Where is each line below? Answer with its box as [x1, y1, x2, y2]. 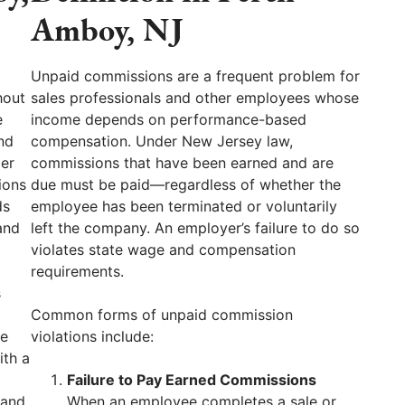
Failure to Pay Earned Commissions [67, 370, 316, 389]
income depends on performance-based [31, 109, 306, 128]
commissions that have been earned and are [31, 153, 334, 172]
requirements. [31, 261, 124, 280]
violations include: [31, 326, 154, 345]
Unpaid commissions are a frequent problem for [31, 66, 360, 85]
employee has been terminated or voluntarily [31, 196, 337, 215]
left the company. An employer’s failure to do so [31, 218, 360, 237]
